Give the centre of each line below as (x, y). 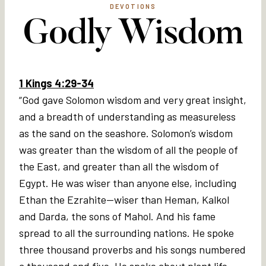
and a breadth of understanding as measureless (127, 116)
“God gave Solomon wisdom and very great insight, (133, 99)
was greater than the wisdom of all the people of (129, 149)
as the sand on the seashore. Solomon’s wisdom (126, 133)
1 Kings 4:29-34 (56, 83)
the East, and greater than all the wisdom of (119, 166)
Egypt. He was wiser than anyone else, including (128, 183)
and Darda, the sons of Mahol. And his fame (117, 216)
